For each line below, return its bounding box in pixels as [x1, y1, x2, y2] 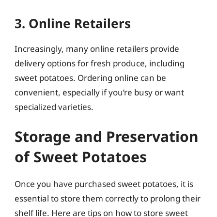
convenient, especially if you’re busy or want [15, 86, 184, 98]
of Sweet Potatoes [15, 147, 147, 167]
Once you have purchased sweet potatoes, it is [15, 178, 193, 189]
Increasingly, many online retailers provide [15, 43, 179, 54]
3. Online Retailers [15, 14, 131, 32]
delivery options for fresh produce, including [15, 57, 185, 69]
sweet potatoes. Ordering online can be [15, 72, 166, 83]
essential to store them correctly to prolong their [15, 193, 201, 204]
